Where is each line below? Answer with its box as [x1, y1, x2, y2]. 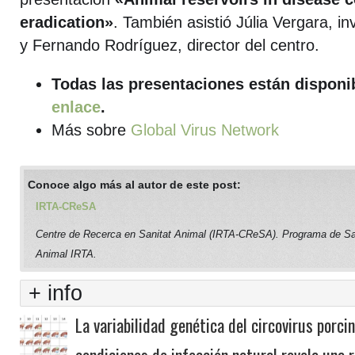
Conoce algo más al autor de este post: [28, 178, 241, 191]
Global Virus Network [131, 121, 279, 139]
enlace [52, 98, 101, 116]
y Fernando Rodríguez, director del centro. [20, 36, 319, 54]
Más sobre [52, 121, 131, 139]
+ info [29, 281, 82, 305]
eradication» [20, 13, 113, 31]
